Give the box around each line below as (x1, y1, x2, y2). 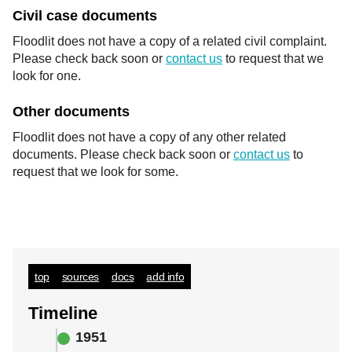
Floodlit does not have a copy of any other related (13, 130, 286, 144)
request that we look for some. (13, 165, 178, 178)
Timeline (28, 303, 97, 323)
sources (61, 270, 100, 283)
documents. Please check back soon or (13, 148, 233, 161)
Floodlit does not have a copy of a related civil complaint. (13, 35, 327, 48)
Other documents (13, 104, 130, 119)
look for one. (13, 69, 81, 82)
